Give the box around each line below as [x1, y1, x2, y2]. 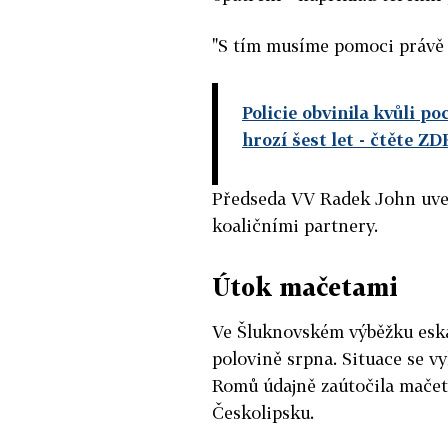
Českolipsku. [212, 401, 314, 423]
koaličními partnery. [212, 214, 378, 236]
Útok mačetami [212, 271, 398, 301]
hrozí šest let [242, 128, 354, 150]
